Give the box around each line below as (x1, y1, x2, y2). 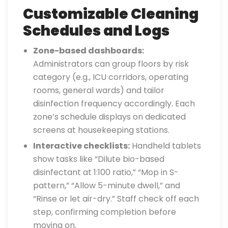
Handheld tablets (130, 140, 201, 152)
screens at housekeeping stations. (33, 124, 169, 136)
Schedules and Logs (23, 21, 169, 41)
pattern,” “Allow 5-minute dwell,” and (33, 180, 180, 191)
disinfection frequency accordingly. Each (33, 98, 195, 109)
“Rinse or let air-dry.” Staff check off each (33, 193, 199, 205)
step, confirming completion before (33, 206, 176, 218)
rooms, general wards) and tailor (33, 84, 164, 96)
